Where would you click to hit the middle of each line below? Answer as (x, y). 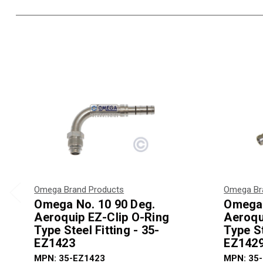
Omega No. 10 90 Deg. (95, 205)
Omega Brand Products (79, 190)
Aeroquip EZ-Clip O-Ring (102, 218)
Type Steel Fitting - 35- (97, 230)
